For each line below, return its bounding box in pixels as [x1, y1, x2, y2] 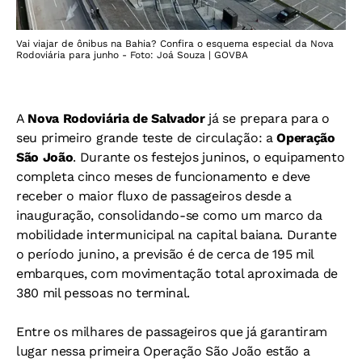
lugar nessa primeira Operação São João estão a [16, 343, 310, 360]
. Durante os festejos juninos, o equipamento [73, 149, 345, 166]
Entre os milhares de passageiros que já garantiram [16, 324, 327, 340]
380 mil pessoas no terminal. [16, 285, 191, 301]
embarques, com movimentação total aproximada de [16, 266, 338, 282]
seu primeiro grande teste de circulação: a [16, 130, 277, 146]
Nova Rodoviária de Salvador [27, 111, 205, 127]
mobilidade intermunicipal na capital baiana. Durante [16, 227, 337, 243]
